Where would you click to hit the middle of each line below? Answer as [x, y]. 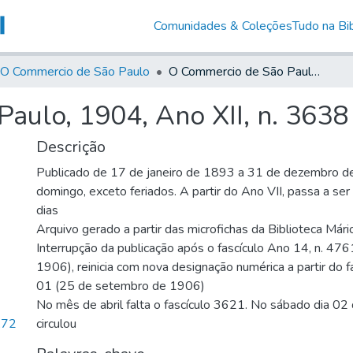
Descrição [71, 147]
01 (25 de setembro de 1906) [121, 286]
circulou [56, 323]
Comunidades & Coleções [223, 26]
